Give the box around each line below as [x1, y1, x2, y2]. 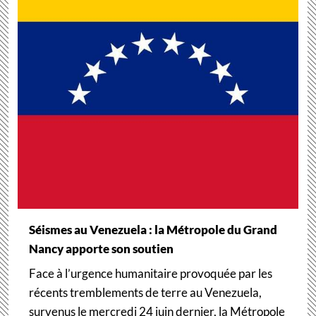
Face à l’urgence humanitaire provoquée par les [28, 266, 272, 281]
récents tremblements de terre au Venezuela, [28, 285, 262, 300]
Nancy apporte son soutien [28, 241, 174, 257]
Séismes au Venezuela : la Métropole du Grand [28, 222, 277, 238]
